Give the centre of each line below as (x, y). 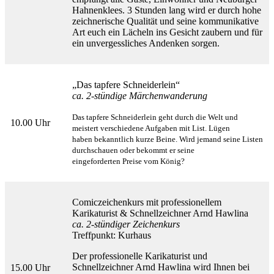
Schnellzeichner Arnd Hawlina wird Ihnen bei (161, 267)
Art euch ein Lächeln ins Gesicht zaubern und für (167, 32)
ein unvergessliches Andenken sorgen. (146, 43)
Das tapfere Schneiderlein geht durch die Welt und (155, 117)
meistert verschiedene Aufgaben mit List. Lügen (151, 128)
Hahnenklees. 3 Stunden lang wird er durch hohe (167, 10)
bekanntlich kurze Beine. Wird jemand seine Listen (179, 139)
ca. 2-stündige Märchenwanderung (140, 96)
